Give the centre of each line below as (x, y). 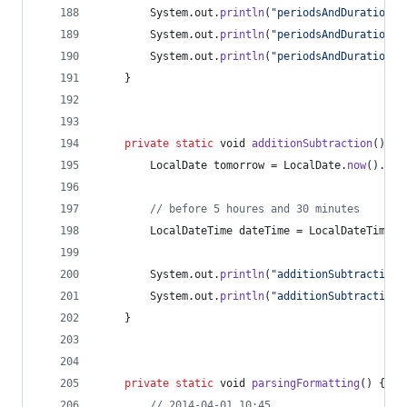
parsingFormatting (306, 383)
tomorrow (239, 165)
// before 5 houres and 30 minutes (255, 209)
